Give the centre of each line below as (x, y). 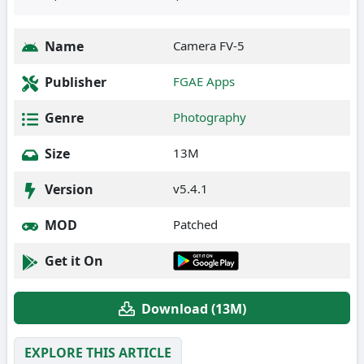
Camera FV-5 (209, 45)
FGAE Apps (204, 81)
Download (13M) (193, 308)
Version (67, 189)
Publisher (74, 82)
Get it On (72, 261)
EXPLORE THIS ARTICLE (98, 352)
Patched (195, 224)
